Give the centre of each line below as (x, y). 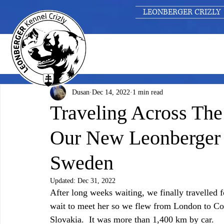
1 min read (148, 92)
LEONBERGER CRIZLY (181, 12)
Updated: (64, 180)
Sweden (82, 162)
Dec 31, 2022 (96, 180)
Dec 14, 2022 (111, 92)
